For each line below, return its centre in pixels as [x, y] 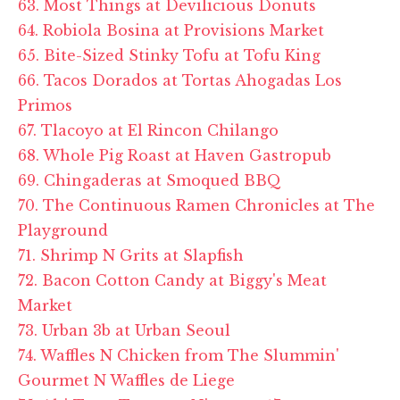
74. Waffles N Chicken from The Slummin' [179, 355]
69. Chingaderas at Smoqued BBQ [150, 180]
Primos [45, 105]
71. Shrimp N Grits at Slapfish [131, 255]
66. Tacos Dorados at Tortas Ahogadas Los [180, 80]
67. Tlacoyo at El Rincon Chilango [148, 130]
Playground [63, 230]
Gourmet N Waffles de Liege [126, 380]
